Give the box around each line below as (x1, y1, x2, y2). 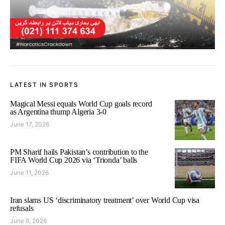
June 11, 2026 (10, 169, 49, 177)
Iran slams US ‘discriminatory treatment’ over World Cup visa (10, 196, 199, 205)
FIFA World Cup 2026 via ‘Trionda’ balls (10, 156, 138, 165)
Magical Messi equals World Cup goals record (10, 99, 152, 108)
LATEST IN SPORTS (10, 81, 78, 89)
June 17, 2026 (10, 121, 49, 129)
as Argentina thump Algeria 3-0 (10, 107, 107, 117)
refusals (10, 204, 36, 213)
